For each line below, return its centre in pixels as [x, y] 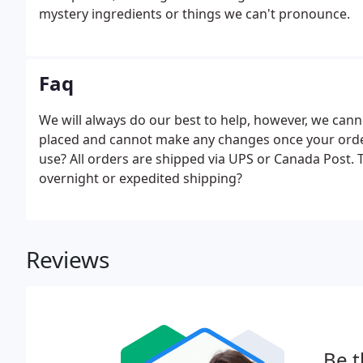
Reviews [68, 259]
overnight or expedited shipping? [141, 178]
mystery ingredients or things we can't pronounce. [194, 14]
